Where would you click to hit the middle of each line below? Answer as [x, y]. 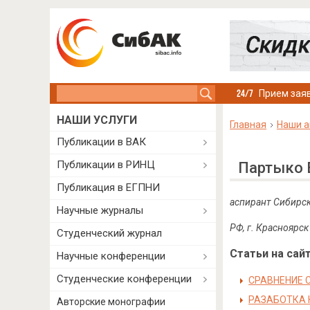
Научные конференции [111, 256]
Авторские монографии [111, 302]
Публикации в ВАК [101, 142]
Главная [248, 125]
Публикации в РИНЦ [106, 165]
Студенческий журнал [109, 233]
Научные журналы [100, 210]
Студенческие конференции [124, 279]
